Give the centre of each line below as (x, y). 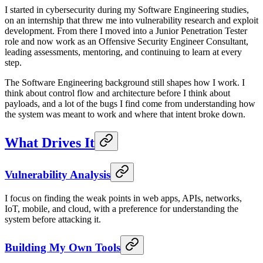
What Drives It (50, 143)
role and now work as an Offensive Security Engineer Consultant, (127, 42)
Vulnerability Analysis (58, 174)
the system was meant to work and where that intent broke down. (125, 114)
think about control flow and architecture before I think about (117, 93)
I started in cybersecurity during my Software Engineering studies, (127, 10)
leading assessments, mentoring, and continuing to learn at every (123, 52)
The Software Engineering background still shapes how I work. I (125, 83)
